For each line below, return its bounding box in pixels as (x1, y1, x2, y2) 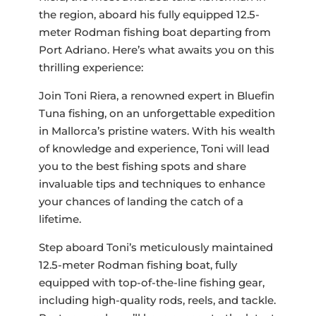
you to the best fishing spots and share (38, 159, 246, 174)
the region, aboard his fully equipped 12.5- (38, 8, 260, 22)
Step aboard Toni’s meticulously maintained (38, 241, 273, 255)
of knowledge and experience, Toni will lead (38, 142, 269, 156)
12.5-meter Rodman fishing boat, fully (38, 258, 237, 272)
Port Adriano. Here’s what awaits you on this (38, 43, 274, 57)
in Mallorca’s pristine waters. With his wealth (38, 124, 275, 138)
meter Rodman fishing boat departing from (38, 25, 271, 39)
